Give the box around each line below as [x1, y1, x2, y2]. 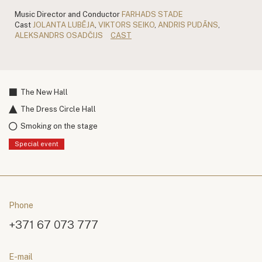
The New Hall [20, 88, 68, 97]
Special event [15, 140, 58, 147]
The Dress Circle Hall [20, 105, 96, 114]
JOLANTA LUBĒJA [33, 20, 95, 29]
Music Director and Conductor [15, 9, 120, 19]
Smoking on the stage [20, 122, 98, 131]
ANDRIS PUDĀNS [158, 20, 218, 29]
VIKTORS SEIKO [98, 20, 154, 29]
